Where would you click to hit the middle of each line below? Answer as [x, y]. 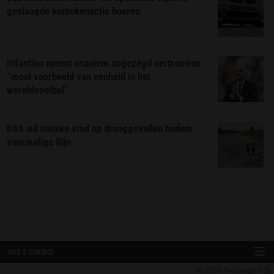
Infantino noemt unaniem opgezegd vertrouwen [104, 63]
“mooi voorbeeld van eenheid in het [79, 77]
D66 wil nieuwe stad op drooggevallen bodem [100, 129]
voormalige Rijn [39, 142]
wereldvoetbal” [38, 90]
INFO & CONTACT [31, 252]
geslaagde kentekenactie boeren [74, 11]
